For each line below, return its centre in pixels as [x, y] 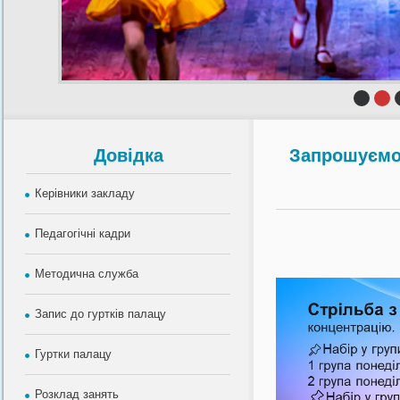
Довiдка [129, 155]
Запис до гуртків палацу [100, 314]
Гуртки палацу [73, 354]
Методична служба [87, 274]
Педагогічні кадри [83, 233]
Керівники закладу [85, 193]
